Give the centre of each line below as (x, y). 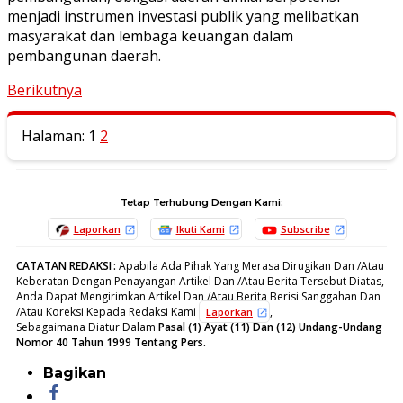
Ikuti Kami (200, 228)
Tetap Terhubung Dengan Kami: (201, 202)
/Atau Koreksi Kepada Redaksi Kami (107, 311)
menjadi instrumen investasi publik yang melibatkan (183, 16)
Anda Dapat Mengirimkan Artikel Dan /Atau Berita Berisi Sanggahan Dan (198, 296)
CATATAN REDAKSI (64, 265)
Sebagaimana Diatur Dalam (87, 327)
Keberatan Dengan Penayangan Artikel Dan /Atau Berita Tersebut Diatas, (200, 281)
